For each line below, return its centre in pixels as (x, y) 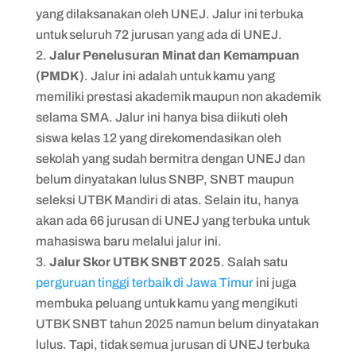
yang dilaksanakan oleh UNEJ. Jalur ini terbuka (169, 14)
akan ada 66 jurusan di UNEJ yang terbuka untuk (172, 220)
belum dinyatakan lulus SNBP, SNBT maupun (164, 179)
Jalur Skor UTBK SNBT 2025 (135, 261)
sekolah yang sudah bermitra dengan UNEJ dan (170, 158)
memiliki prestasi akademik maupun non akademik (178, 96)
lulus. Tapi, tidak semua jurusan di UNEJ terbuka (172, 344)
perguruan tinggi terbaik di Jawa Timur (144, 282)
